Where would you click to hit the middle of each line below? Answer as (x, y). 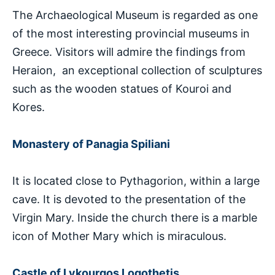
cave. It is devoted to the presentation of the (129, 199)
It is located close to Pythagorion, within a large (136, 180)
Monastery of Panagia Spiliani (91, 144)
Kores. (29, 107)
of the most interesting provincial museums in (131, 33)
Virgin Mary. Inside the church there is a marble (135, 217)
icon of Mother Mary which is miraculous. (119, 236)
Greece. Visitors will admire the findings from (129, 52)
